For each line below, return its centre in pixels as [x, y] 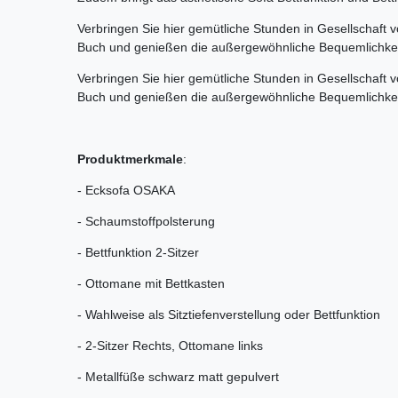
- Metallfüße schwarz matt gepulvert [178, 376]
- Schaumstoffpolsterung [146, 221]
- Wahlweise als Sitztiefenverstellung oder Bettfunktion [229, 314]
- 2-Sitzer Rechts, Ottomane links [170, 345]
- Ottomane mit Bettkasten [151, 283]
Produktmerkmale [130, 159]
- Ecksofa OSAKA [126, 190]
